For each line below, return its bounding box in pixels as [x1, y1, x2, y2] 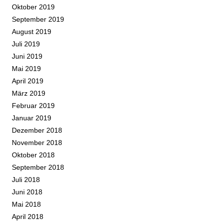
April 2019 [12, 76, 43, 85]
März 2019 [12, 89, 45, 97]
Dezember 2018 [12, 126, 62, 134]
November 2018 [12, 138, 62, 147]
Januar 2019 [12, 113, 51, 122]
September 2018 [12, 163, 64, 171]
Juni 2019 [12, 52, 42, 60]
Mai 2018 [12, 200, 41, 208]
